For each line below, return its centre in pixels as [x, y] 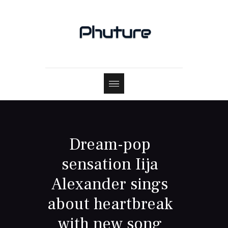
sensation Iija [110, 165]
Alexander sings [110, 184]
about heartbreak [110, 204]
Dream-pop [110, 145]
